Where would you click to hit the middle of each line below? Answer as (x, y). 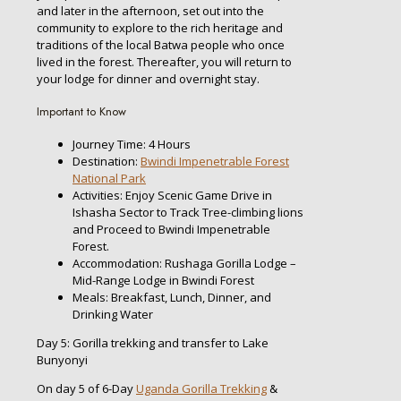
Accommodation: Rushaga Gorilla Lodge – (184, 263)
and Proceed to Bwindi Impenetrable (171, 229)
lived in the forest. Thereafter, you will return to (164, 61)
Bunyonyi (62, 359)
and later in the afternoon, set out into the (150, 10)
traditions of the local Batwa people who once (161, 44)
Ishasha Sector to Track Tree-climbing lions (188, 212)
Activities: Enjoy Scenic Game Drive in (172, 195)
